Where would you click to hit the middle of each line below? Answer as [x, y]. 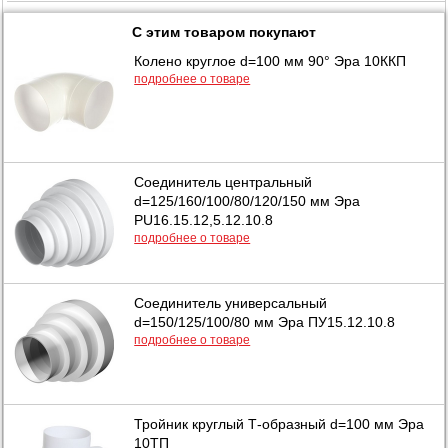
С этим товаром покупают [223, 31]
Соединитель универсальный [231, 302]
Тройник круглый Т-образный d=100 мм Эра [279, 423]
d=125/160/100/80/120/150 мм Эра [247, 200]
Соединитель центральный [223, 181]
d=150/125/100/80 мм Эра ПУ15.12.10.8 [265, 321]
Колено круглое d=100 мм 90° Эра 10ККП [270, 60]
